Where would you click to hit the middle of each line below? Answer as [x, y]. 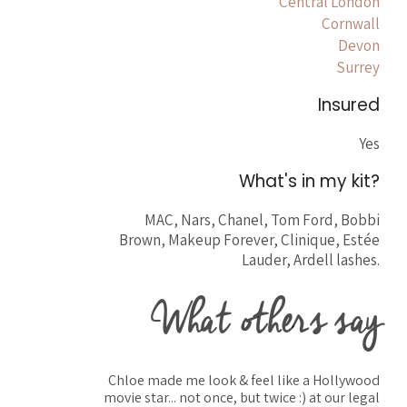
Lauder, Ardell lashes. [311, 260]
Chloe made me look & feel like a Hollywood [244, 380]
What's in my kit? [309, 181]
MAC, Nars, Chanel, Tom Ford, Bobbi [262, 220]
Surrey [358, 67]
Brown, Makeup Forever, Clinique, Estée [249, 240]
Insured [349, 105]
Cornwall [351, 24]
